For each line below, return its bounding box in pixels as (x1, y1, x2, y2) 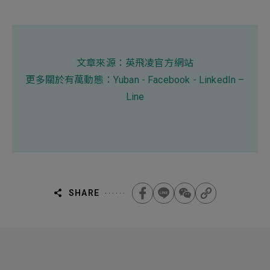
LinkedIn (198, 74, 239, 86)
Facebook (148, 74, 193, 86)
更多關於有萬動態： (25, 74, 113, 86)
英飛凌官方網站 (125, 57, 193, 69)
